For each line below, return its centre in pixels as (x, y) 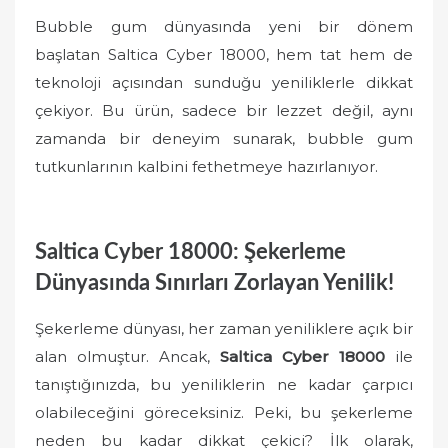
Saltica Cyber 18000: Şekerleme (190, 251)
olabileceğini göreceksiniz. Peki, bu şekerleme (224, 412)
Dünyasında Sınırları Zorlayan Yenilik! (214, 282)
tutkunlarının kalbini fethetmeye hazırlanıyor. (206, 166)
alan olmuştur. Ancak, (127, 356)
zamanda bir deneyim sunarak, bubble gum (224, 138)
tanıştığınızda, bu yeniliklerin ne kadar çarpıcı (224, 384)
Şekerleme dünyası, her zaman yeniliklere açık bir (224, 328)
